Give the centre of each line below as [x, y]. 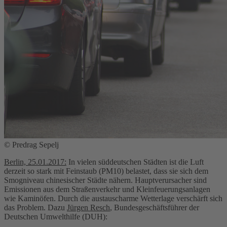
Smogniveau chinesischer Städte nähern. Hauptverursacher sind [105, 180]
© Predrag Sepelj [31, 144]
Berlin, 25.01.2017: [35, 162]
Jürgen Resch [88, 207]
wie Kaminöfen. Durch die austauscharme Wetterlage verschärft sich [113, 198]
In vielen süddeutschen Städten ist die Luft [135, 162]
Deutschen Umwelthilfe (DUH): [56, 216]
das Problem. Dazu [35, 207]
